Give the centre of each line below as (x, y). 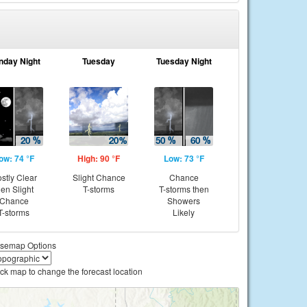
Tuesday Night (184, 61)
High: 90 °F (99, 158)
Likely (184, 212)
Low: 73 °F (184, 158)
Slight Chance (99, 177)
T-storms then (184, 189)
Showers (184, 200)
